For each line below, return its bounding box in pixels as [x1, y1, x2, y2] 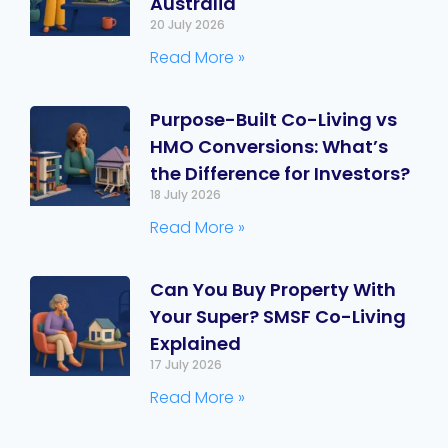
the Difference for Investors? [150, 160, 410, 186]
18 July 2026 [150, 185, 221, 203]
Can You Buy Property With [150, 276, 396, 302]
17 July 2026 [150, 355, 222, 373]
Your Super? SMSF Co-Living [150, 303, 406, 329]
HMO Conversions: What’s [150, 133, 388, 159]
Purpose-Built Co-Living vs [150, 106, 397, 132]
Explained [150, 330, 241, 356]
